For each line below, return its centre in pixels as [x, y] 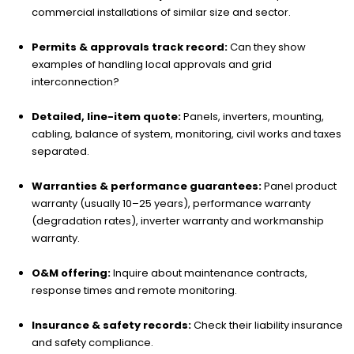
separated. [60, 152]
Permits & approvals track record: [130, 47]
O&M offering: [71, 273]
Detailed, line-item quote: [106, 117]
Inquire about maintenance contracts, [209, 273]
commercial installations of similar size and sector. [161, 13]
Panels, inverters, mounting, [252, 117]
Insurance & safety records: [111, 326]
